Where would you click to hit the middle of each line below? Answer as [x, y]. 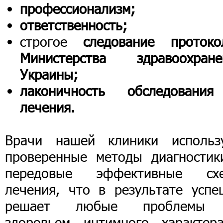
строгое [52, 42]
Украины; [49, 74]
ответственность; [74, 25]
